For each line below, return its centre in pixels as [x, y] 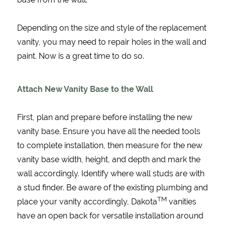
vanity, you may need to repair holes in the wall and [111, 42]
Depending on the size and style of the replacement [111, 28]
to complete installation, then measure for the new [109, 146]
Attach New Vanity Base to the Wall [85, 89]
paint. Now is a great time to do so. [80, 56]
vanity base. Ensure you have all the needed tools [108, 132]
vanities [181, 202]
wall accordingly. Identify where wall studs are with [110, 174]
